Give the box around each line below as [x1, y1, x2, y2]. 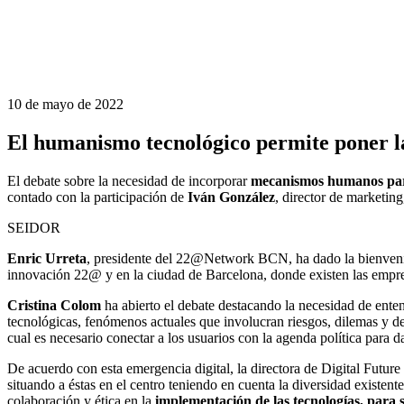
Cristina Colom [7, 297, 101, 313]
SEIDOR [7, 219, 60, 235]
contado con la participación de [7, 188, 184, 205]
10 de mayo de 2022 [7, 96, 124, 113]
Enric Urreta [7, 250, 87, 266]
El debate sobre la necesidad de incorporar [7, 172, 251, 188]
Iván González [184, 188, 275, 205]
